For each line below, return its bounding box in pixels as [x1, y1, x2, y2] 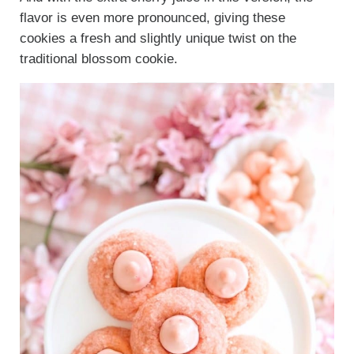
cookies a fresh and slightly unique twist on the [19, 30, 296, 46]
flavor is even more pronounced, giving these [19, 9, 285, 25]
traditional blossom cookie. [19, 51, 178, 66]
